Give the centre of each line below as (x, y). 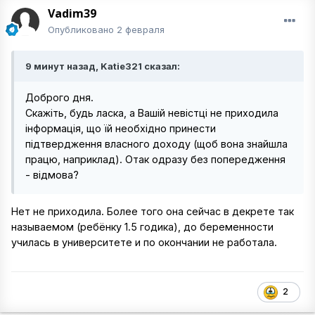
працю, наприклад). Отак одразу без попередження (155, 159)
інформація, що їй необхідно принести (121, 128)
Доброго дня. (59, 97)
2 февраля (141, 30)
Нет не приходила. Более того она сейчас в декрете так (153, 212)
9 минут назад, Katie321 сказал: (103, 66)
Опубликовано (82, 30)
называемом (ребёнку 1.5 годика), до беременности (142, 227)
